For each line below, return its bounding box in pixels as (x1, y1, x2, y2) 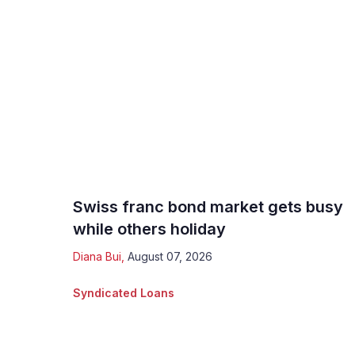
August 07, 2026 (128, 250, 212, 264)
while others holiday (73, 219, 226, 239)
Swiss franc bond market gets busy (73, 197, 343, 217)
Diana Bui (73, 250, 121, 264)
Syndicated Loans (73, 286, 174, 300)
